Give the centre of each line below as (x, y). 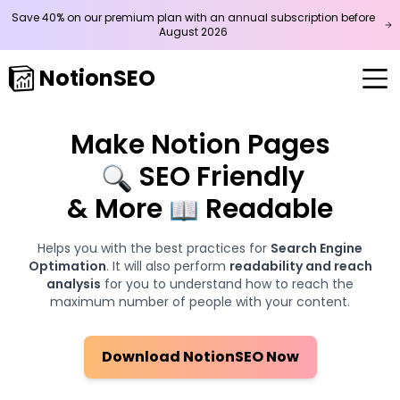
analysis (74, 284)
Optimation (67, 266)
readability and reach (300, 266)
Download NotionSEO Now (200, 357)
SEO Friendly (221, 177)
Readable (269, 209)
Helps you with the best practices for (152, 248)
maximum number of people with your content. (200, 302)
